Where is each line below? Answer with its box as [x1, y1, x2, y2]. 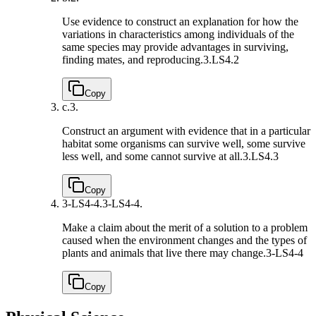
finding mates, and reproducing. [62, 54, 203, 66]
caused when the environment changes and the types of [62, 234, 307, 247]
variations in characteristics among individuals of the [62, 28, 294, 41]
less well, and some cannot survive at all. [62, 150, 243, 163]
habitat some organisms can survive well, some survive [62, 138, 305, 150]
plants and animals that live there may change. [62, 247, 266, 260]
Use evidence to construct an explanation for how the [62, 16, 298, 28]
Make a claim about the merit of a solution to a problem [62, 221, 308, 234]
